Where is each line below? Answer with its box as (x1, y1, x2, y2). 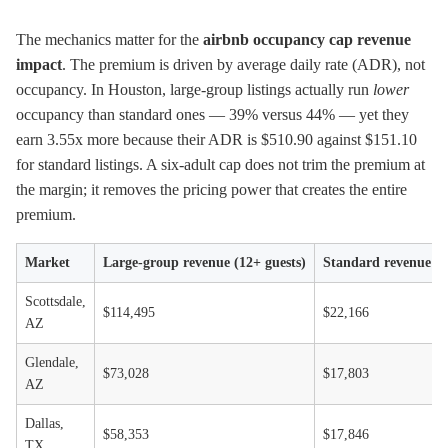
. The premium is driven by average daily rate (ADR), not (62, 56, 425, 73)
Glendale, (25, 355, 79, 370)
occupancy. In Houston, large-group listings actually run (16, 81, 373, 98)
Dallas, (25, 416, 64, 431)
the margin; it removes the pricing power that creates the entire (16, 181, 407, 198)
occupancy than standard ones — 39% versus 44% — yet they (16, 106, 409, 123)
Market (25, 255, 70, 270)
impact (16, 56, 62, 73)
